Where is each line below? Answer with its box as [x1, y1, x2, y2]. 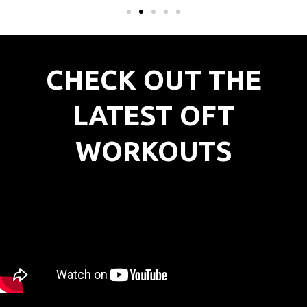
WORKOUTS [75, 135, 232, 167]
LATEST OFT [73, 99, 234, 131]
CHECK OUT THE [45, 64, 262, 95]
